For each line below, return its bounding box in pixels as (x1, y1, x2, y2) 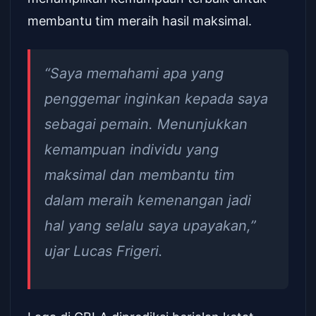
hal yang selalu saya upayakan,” (44, 217, 256, 234)
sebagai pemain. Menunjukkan (44, 116, 248, 133)
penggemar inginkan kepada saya (44, 90, 268, 107)
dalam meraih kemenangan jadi (44, 192, 251, 209)
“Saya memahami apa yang (44, 65, 224, 82)
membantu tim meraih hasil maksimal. (28, 13, 252, 28)
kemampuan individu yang (44, 141, 219, 158)
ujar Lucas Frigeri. (44, 243, 163, 260)
